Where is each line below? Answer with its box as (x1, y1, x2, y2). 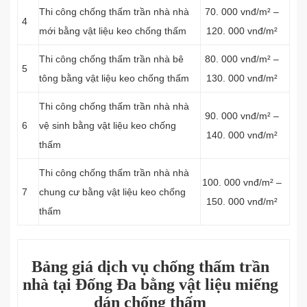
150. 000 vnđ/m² (206, 196, 278, 207)
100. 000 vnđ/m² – (201, 177, 282, 188)
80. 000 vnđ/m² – (204, 53, 279, 64)
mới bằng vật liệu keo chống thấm (39, 25, 186, 36)
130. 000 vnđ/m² (206, 73, 278, 84)
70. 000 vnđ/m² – (204, 6, 279, 17)
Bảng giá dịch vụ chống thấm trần (31, 258, 269, 275)
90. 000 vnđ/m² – (204, 110, 279, 121)
